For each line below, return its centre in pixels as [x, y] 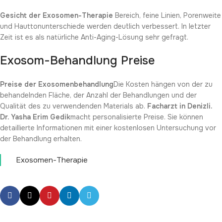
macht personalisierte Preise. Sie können [137, 117]
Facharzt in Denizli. [180, 106]
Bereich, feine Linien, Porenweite [167, 15]
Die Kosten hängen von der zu [163, 84]
